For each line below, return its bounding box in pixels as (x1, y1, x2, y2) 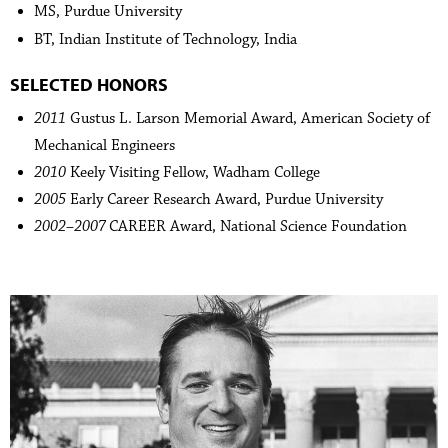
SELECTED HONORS (10, 72, 168, 96)
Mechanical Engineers (34, 135, 175, 155)
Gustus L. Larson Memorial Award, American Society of (66, 108, 430, 128)
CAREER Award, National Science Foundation (109, 216, 407, 236)
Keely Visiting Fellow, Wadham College (66, 162, 320, 182)
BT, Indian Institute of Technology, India (34, 29, 297, 49)
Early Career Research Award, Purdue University (66, 189, 383, 209)
